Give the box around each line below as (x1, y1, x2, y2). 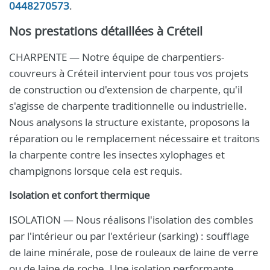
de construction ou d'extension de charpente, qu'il (9, 83, 242, 96)
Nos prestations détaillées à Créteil (9, 23, 202, 39)
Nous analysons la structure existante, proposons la (9, 115, 250, 129)
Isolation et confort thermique (9, 189, 150, 202)
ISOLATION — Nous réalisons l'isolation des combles (9, 213, 253, 227)
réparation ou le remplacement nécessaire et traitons (9, 131, 260, 145)
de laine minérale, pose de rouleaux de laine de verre (9, 245, 259, 259)
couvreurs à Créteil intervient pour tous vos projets (9, 66, 248, 80)
